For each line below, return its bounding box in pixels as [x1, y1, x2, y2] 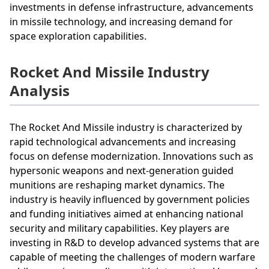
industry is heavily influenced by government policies [10, 192, 250, 206]
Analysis [10, 80, 70, 100]
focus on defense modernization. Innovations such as [10, 149, 253, 163]
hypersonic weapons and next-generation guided [10, 163, 234, 177]
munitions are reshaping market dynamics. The [10, 178, 225, 192]
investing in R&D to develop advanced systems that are [10, 235, 259, 249]
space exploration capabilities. [10, 29, 147, 43]
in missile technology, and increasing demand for [10, 14, 233, 28]
